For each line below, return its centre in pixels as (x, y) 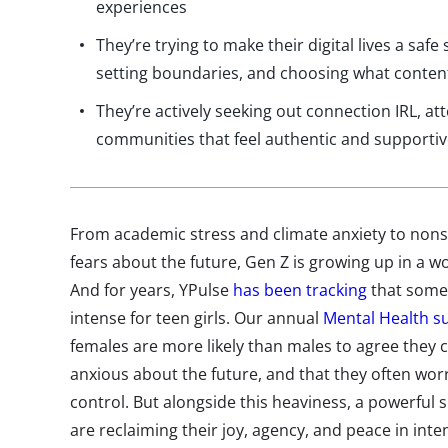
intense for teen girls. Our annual (196, 318)
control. (101, 402)
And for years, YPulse (151, 290)
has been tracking (300, 290)
